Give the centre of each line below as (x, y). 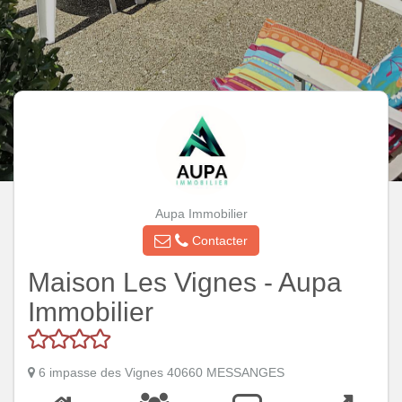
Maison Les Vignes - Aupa (185, 283)
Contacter (218, 240)
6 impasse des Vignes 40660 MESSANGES (162, 372)
